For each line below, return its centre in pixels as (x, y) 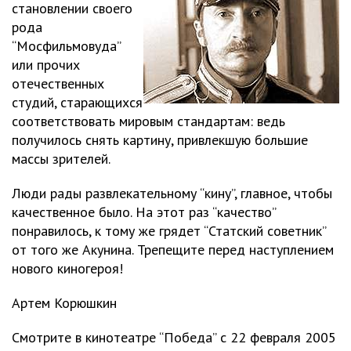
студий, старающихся (77, 102)
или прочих (46, 65)
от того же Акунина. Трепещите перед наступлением (173, 250)
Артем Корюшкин (64, 303)
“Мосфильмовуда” (66, 46)
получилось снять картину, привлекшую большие (160, 140)
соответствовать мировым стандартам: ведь (148, 121)
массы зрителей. (61, 159)
